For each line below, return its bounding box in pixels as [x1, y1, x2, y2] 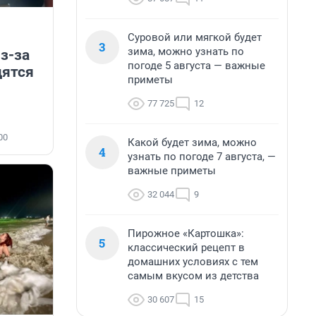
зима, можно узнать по [128, 45, 244, 58]
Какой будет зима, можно [128, 136, 257, 149]
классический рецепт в [128, 241, 245, 254]
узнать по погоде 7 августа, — [128, 150, 276, 163]
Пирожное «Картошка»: [128, 227, 244, 240]
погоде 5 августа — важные [128, 59, 265, 72]
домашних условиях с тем [128, 255, 258, 268]
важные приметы [128, 164, 216, 177]
